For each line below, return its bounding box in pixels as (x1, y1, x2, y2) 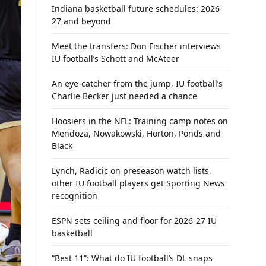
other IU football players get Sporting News (52, 178, 225, 189)
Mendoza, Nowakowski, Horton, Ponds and (52, 128, 221, 139)
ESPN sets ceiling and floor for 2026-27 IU (52, 215, 217, 226)
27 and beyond (52, 15, 111, 27)
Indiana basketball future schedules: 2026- (52, 3, 223, 14)
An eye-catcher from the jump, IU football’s (52, 78, 223, 89)
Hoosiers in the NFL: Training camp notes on (52, 115, 228, 126)
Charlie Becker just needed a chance (52, 90, 197, 102)
